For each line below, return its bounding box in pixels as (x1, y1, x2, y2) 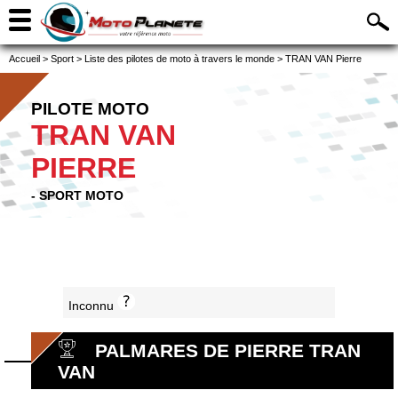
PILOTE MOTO (31, 99, 149, 118)
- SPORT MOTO (31, 188, 123, 203)
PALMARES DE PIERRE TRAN (95, 340, 361, 362)
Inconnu (68, 298, 117, 314)
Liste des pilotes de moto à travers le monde (84, 53, 275, 64)
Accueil (9, 53, 40, 64)
